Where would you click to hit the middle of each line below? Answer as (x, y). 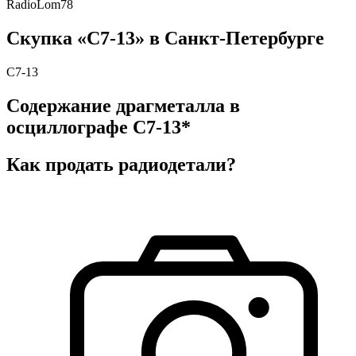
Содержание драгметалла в (123, 105)
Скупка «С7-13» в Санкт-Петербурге (165, 38)
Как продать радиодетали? (121, 164)
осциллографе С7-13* (99, 127)
